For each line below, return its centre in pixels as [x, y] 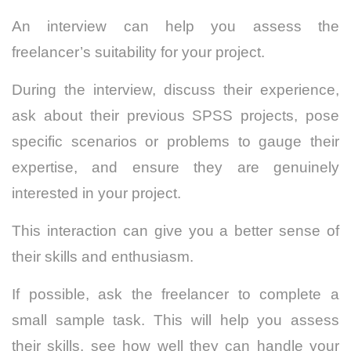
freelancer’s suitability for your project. [138, 52]
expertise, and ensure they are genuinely [175, 168]
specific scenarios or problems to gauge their [175, 142]
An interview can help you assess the [175, 27]
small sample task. [83, 320]
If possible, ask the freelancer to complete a [175, 295]
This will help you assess [247, 320]
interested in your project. [96, 194]
